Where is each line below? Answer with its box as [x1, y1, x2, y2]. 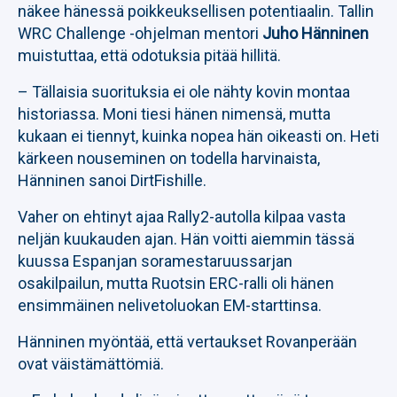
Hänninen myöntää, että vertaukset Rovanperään [18, 332, 357, 351]
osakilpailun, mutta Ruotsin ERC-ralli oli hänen [18, 274, 334, 292]
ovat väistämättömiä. [18, 354, 164, 373]
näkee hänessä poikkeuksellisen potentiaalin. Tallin [18, 2, 374, 20]
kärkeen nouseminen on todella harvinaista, [18, 149, 320, 167]
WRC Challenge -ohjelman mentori [18, 24, 262, 43]
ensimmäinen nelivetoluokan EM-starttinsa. [18, 296, 322, 315]
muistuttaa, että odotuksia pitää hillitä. [18, 46, 281, 65]
